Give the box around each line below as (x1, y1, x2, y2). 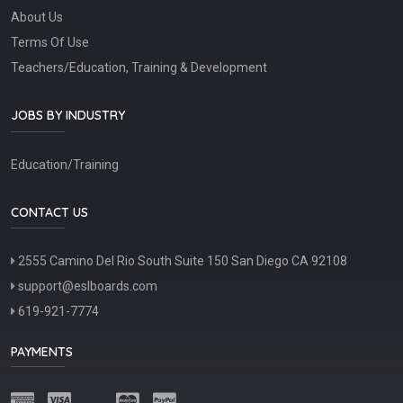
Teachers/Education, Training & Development (11, 60, 267, 76)
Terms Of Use (11, 35, 89, 50)
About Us (11, 10, 63, 25)
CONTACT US (11, 203, 88, 220)
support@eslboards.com (15, 279, 157, 294)
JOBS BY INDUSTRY (11, 107, 125, 124)
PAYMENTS (11, 344, 73, 361)
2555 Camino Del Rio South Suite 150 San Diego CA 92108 (15, 254, 347, 269)
